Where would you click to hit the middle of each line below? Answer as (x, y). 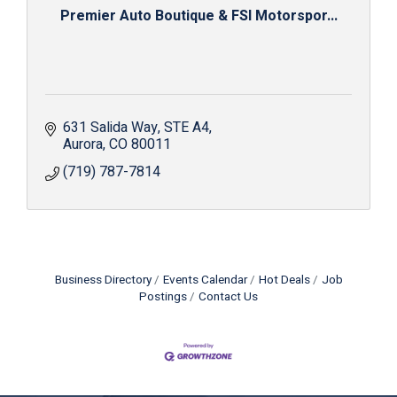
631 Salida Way (110, 127)
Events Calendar (205, 280)
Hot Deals (284, 280)
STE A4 (187, 127)
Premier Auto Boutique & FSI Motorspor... (198, 16)
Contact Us (228, 296)
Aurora (83, 144)
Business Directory (103, 280)
